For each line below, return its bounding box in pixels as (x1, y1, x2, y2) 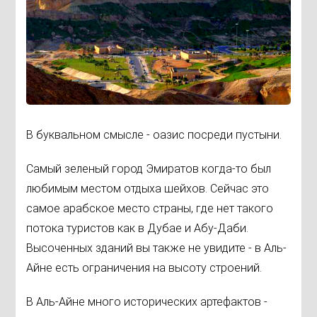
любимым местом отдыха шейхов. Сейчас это (26, 181, 270, 195)
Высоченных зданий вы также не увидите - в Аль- (26, 241, 287, 255)
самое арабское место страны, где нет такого (26, 201, 274, 215)
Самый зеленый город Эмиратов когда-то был (26, 161, 272, 175)
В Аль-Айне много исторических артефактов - (26, 294, 268, 309)
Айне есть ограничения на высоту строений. (26, 260, 263, 275)
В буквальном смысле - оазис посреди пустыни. (26, 127, 282, 142)
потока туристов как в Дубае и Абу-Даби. (26, 221, 249, 235)
